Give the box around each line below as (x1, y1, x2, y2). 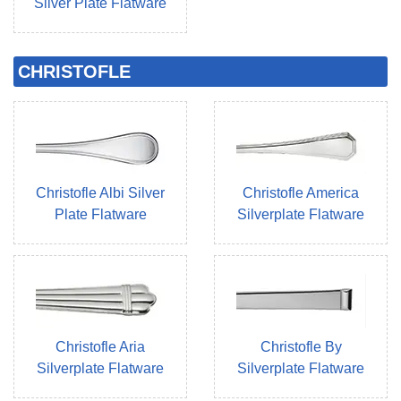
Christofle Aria (55, 339, 145, 355)
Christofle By (260, 339, 342, 355)
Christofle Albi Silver (36, 185, 165, 201)
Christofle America (243, 185, 359, 201)
